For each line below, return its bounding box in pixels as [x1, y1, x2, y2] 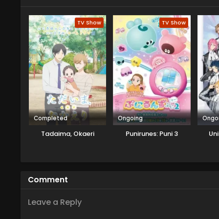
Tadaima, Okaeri [41, 129, 94, 138]
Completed [34, 114, 67, 122]
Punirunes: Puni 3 [126, 129, 178, 138]
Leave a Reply [28, 196, 82, 208]
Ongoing [118, 114, 143, 122]
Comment [28, 174, 68, 185]
